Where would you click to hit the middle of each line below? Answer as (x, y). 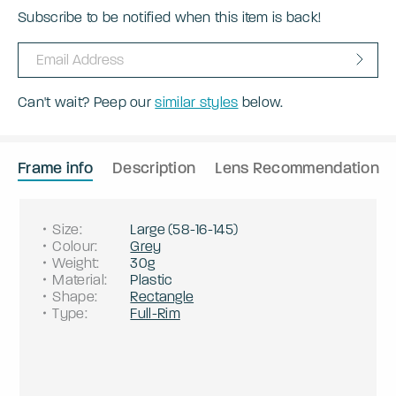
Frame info (55, 168)
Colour (74, 246)
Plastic (152, 279)
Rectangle (162, 296)
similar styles (197, 102)
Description (154, 168)
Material (78, 279)
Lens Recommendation (297, 168)
